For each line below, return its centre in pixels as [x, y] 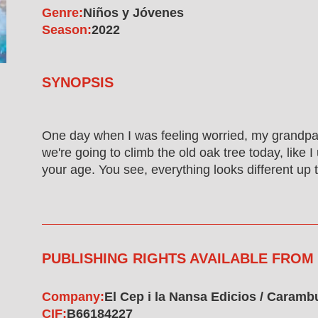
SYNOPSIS [78, 82]
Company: [73, 297]
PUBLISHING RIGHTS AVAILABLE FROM [178, 258]
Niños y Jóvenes [133, 13]
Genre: [62, 13]
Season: [67, 30]
